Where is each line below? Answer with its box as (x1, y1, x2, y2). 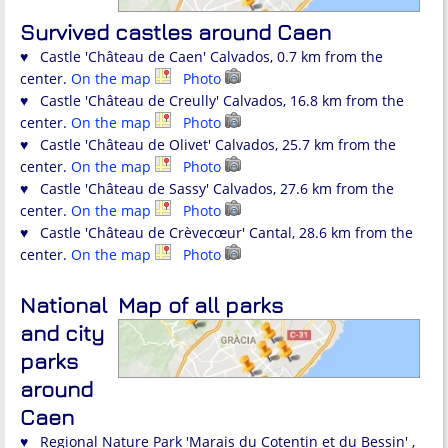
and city (20, 319, 104, 346)
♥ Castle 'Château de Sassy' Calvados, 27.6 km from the (20, 178, 394, 198)
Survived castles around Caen (20, 18, 331, 45)
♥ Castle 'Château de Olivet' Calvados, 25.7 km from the (20, 134, 396, 154)
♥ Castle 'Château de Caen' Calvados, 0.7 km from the (20, 46, 383, 66)
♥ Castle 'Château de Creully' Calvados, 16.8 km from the (20, 90, 404, 110)
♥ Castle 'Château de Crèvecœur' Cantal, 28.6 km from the (20, 222, 413, 242)
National (20, 291, 107, 318)
